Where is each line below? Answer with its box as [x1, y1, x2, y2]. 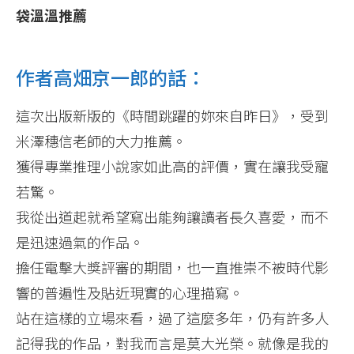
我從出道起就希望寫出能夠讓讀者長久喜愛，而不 [16, 205, 329, 227]
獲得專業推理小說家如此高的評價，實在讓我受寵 [16, 155, 329, 176]
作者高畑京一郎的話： [16, 62, 205, 91]
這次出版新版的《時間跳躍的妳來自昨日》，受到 [16, 104, 329, 126]
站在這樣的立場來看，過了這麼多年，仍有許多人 [16, 307, 329, 328]
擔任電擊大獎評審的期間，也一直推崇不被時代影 [16, 256, 329, 277]
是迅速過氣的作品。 [16, 231, 144, 252]
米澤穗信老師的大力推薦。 [16, 130, 186, 151]
